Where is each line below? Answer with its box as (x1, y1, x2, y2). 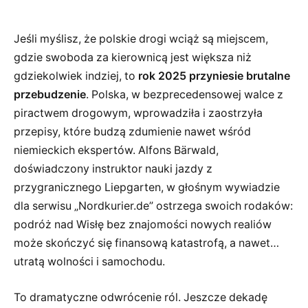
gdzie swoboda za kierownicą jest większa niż (14, 51, 252, 65)
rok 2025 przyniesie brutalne (138, 69, 290, 83)
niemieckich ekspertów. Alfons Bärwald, (14, 144, 219, 157)
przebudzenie (14, 88, 86, 102)
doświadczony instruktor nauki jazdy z (14, 162, 212, 176)
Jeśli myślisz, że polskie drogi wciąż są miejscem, (14, 32, 268, 46)
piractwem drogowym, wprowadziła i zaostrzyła (14, 107, 263, 120)
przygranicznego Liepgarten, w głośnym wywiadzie (14, 181, 280, 195)
